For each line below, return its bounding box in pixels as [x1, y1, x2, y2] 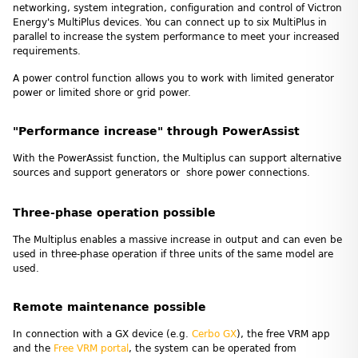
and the [13, 342, 54, 354]
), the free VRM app [237, 328, 330, 340]
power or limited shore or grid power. [13, 86, 191, 98]
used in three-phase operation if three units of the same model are [13, 248, 333, 260]
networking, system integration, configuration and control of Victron [13, 2, 342, 14]
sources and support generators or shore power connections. [13, 166, 310, 178]
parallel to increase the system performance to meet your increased [13, 30, 340, 42]
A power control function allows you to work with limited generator [13, 72, 334, 84]
